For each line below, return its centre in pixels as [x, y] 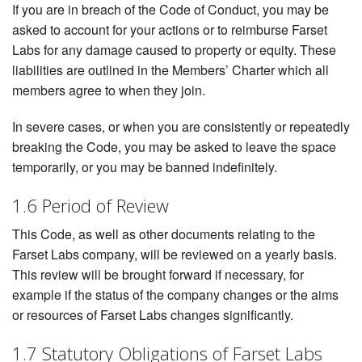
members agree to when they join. [109, 90]
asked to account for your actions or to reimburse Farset [170, 30]
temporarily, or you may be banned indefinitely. [145, 167]
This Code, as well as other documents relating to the [164, 234]
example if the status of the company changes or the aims [175, 295]
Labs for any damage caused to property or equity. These [174, 50]
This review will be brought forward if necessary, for [158, 275]
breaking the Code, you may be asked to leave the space [174, 147]
